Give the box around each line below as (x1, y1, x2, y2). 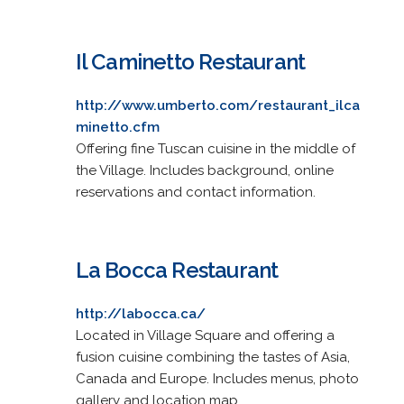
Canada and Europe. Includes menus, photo (75, 370, 359, 387)
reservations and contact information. (75, 183, 316, 200)
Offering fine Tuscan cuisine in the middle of (75, 140, 355, 157)
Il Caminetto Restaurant (75, 48, 306, 75)
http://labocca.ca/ (75, 305, 206, 322)
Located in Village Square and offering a (75, 326, 335, 344)
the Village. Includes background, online (75, 161, 334, 179)
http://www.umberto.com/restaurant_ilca (75, 96, 360, 114)
